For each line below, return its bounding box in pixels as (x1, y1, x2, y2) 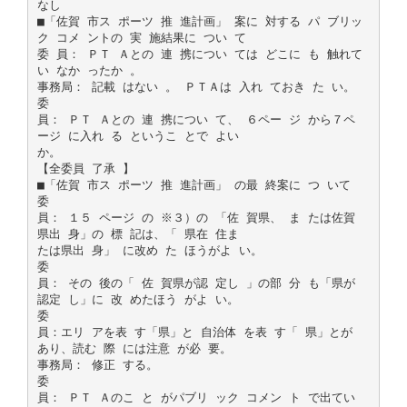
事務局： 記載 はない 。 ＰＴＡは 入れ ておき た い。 (36, 79, 355, 94)
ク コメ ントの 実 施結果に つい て (36, 30, 246, 45)
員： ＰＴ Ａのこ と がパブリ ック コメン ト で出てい (36, 390, 355, 404)
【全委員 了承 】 (36, 161, 134, 175)
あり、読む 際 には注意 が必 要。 (36, 341, 232, 355)
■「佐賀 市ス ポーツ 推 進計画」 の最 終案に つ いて (36, 177, 351, 192)
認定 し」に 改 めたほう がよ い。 (36, 292, 239, 306)
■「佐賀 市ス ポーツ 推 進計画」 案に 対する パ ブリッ (36, 14, 362, 28)
